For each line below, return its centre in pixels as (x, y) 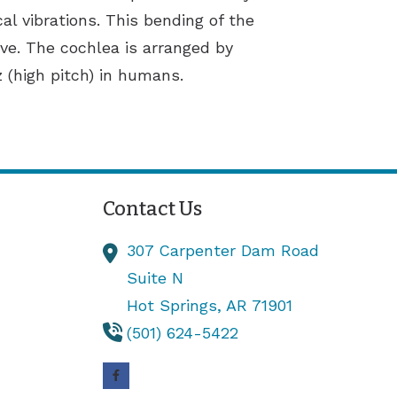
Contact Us (153, 208)
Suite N (156, 277)
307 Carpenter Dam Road (223, 250)
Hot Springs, (177, 305)
